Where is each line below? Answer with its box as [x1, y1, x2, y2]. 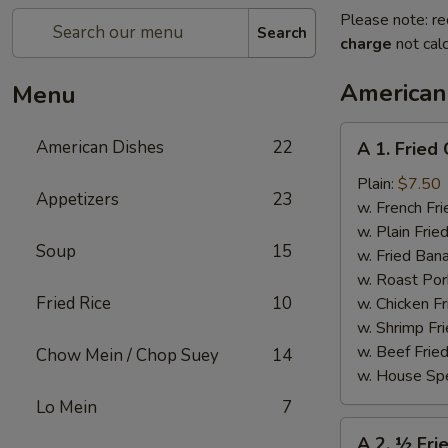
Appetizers [36, 188, 119, 211]
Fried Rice [36, 292, 111, 315]
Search [257, 22, 307, 43]
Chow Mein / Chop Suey [36, 344, 219, 367]
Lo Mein [36, 396, 97, 419]
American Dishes [36, 136, 164, 159]
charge [340, 33, 392, 55]
